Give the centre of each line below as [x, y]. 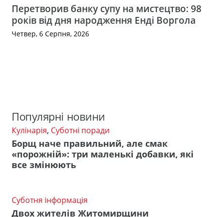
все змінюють [44, 164]
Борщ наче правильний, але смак [90, 143]
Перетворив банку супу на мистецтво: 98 [107, 8]
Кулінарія [29, 131]
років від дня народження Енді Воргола [104, 20]
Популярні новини [58, 117]
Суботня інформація [50, 200]
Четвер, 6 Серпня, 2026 [50, 33]
